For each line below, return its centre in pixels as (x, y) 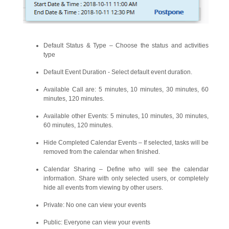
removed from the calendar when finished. (102, 152)
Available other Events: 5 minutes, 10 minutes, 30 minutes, (126, 116)
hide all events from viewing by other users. (104, 187)
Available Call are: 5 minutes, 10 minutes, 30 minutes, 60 (126, 89)
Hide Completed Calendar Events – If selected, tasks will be (126, 142)
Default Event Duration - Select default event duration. (118, 72)
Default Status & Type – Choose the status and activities (126, 45)
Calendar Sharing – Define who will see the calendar (126, 169)
